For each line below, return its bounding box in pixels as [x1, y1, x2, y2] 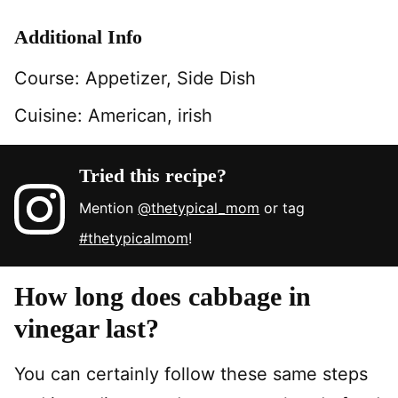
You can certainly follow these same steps [14, 362, 368, 385]
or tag [259, 198, 306, 217]
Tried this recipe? [79, 163, 227, 187]
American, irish [88, 104, 212, 126]
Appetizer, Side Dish [85, 67, 256, 89]
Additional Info [14, 25, 142, 48]
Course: [14, 67, 85, 89]
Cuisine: [14, 104, 88, 126]
